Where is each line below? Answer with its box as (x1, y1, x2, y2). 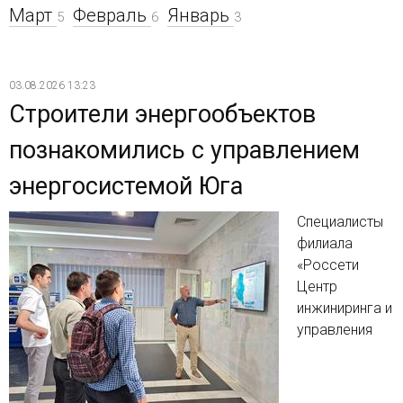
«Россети (297, 256, 359, 274)
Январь (167, 4, 234, 27)
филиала (297, 235, 353, 253)
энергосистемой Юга (9, 172, 243, 201)
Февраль (73, 4, 151, 27)
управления (297, 321, 372, 339)
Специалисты (297, 213, 383, 231)
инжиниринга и (297, 300, 392, 318)
